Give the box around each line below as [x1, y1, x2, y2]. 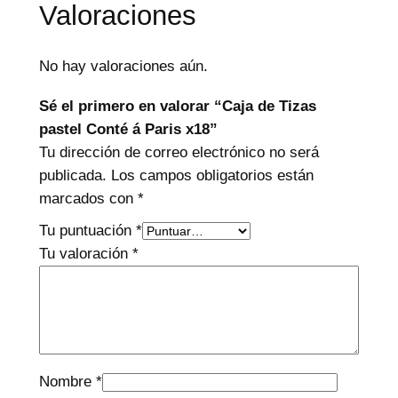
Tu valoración [38, 244, 132, 262]
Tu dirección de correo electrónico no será [38, 143, 319, 161]
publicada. [38, 166, 107, 184]
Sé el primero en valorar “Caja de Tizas [38, 97, 316, 115]
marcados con [38, 189, 138, 207]
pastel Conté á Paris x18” [38, 120, 218, 138]
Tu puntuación [38, 221, 136, 239]
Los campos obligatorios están [110, 166, 314, 184]
